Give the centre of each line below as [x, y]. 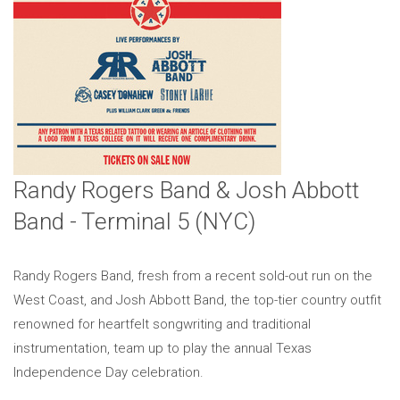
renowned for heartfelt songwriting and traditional [162, 324]
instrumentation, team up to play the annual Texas [162, 348]
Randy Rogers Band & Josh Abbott [186, 190]
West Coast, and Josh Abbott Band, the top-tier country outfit [197, 300]
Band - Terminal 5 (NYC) [134, 221]
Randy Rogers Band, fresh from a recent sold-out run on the [193, 276]
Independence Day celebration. [108, 372]
